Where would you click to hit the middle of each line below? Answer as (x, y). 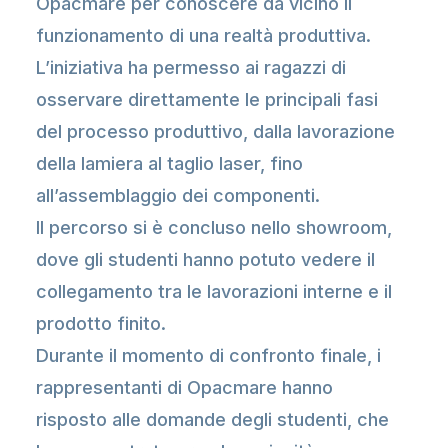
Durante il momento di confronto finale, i (208, 355)
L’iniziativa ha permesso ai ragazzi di (191, 67)
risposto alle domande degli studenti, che (212, 419)
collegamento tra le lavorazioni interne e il (214, 291)
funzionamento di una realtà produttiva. (203, 35)
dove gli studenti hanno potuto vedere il (205, 259)
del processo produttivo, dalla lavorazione (215, 131)
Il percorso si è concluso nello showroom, (214, 227)
